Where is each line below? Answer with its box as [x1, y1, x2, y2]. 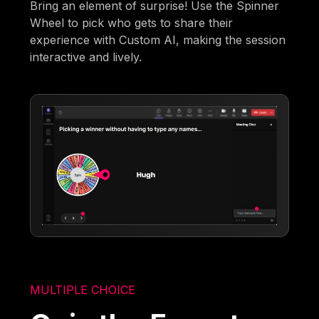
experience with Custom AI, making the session [30, 32, 286, 47]
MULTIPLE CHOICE [30, 282, 136, 297]
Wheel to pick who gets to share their [30, 15, 234, 30]
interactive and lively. [30, 49, 142, 64]
